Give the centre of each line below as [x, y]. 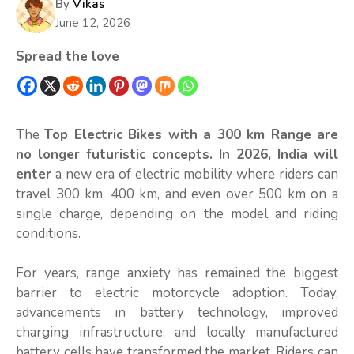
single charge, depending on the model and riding [177, 213]
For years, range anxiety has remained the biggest [177, 273]
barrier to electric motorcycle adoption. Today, [177, 293]
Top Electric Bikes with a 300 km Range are [192, 134]
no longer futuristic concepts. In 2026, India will [177, 154]
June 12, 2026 [93, 23]
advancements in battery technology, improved [177, 313]
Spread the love [68, 56]
